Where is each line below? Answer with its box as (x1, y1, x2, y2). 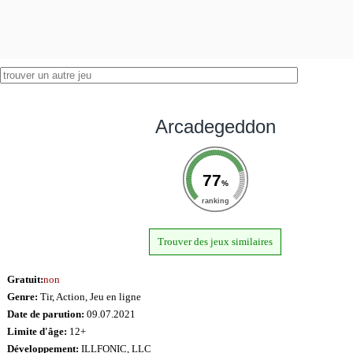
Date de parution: (6, 307, 84, 320)
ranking (201, 196, 229, 205)
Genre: (6, 290, 38, 303)
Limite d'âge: (6, 325, 67, 337)
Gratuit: (6, 273, 43, 285)
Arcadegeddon (154, 115, 276, 137)
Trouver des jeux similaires (158, 235, 273, 247)
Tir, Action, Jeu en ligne (37, 290, 141, 303)
